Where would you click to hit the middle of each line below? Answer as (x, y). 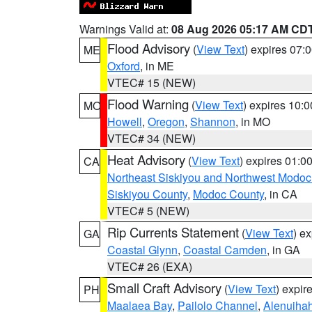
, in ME (157, 66)
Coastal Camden (225, 250)
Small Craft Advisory (164, 288)
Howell (125, 122)
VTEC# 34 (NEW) (151, 138)
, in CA (281, 194)
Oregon (166, 122)
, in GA (283, 250)
